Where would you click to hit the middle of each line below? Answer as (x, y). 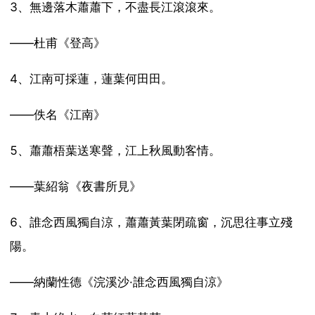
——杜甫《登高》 (57, 43)
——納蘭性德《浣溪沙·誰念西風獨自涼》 (119, 282)
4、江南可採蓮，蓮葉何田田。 (91, 79)
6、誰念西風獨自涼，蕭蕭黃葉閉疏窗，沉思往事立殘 (151, 223)
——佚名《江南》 (57, 115)
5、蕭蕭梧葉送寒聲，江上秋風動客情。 (115, 151)
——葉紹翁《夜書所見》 (75, 187)
